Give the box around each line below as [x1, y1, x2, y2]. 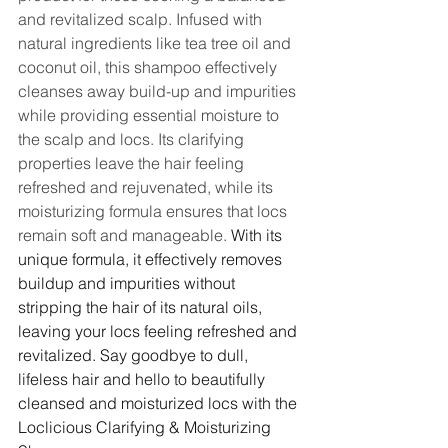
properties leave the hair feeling [18, 153, 248, 174]
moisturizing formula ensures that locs [18, 201, 291, 222]
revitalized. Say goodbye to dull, [18, 345, 252, 366]
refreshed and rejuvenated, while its [18, 177, 277, 198]
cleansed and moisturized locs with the [18, 393, 301, 414]
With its [231, 225, 286, 246]
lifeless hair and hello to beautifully [18, 369, 269, 390]
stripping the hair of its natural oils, [18, 297, 266, 318]
